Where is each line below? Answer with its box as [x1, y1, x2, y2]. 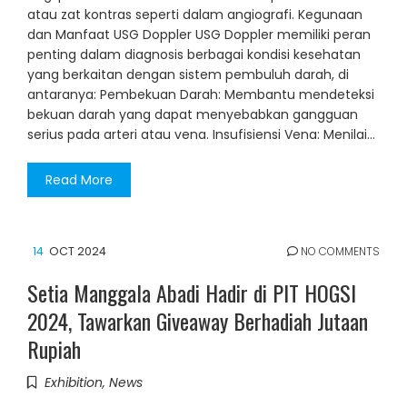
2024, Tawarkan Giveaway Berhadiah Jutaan [27, 304, 368, 338]
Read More [45, 171, 113, 190]
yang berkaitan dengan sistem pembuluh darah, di [27, 65, 349, 84]
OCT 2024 [49, 243, 106, 260]
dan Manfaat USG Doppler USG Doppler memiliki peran [27, 25, 371, 45]
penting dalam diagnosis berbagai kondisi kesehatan [27, 45, 361, 65]
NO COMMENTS [298, 243, 380, 260]
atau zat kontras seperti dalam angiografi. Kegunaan [27, 5, 362, 25]
